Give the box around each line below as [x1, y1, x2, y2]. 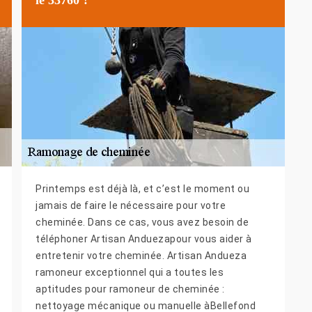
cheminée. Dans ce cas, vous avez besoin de [36, 217, 249, 228]
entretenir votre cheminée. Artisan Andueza [36, 250, 247, 262]
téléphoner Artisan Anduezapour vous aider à [36, 233, 252, 245]
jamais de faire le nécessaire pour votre [36, 200, 226, 212]
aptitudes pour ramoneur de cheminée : [36, 283, 225, 295]
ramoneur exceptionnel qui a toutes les [36, 267, 224, 279]
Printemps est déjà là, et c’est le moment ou [36, 183, 249, 195]
